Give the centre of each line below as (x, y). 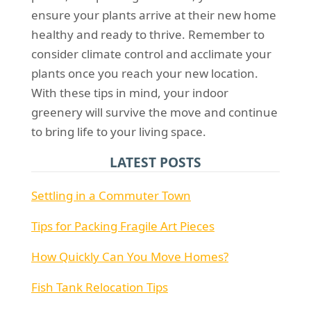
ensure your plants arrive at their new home (153, 15)
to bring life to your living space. (118, 132)
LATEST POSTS (155, 162)
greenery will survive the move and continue (154, 112)
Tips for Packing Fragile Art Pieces (123, 226)
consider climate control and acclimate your (151, 54)
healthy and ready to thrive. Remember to (148, 35)
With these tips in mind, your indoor (129, 93)
